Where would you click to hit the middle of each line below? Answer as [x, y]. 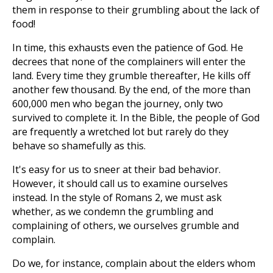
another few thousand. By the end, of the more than [131, 90]
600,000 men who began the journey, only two [118, 104]
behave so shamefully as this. [79, 146]
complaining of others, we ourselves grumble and [126, 225]
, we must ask [191, 197]
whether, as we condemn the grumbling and [113, 211]
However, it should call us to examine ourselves [120, 183]
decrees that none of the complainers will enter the [129, 62]
